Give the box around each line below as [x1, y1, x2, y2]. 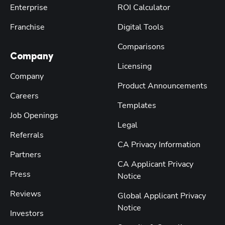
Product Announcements [118, 80, 207, 91]
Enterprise [10, 2, 48, 13]
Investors [10, 207, 44, 219]
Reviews [10, 188, 41, 199]
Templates [118, 99, 156, 111]
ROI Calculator [118, 2, 170, 13]
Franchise [10, 21, 45, 33]
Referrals [10, 129, 44, 141]
